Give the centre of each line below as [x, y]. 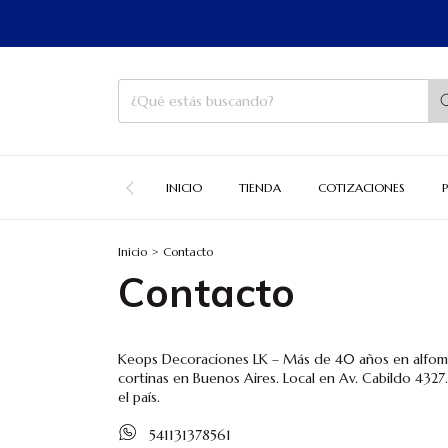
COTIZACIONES [361, 187]
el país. [139, 397]
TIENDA [260, 187]
